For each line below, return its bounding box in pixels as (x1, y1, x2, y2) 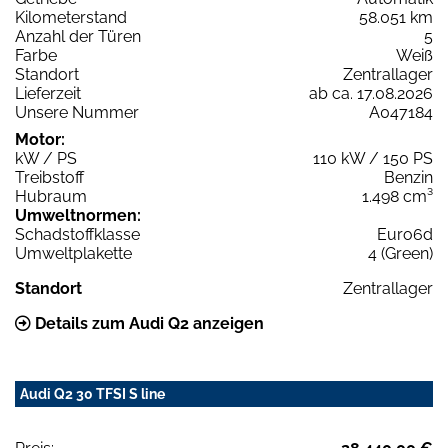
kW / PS (15, 149, 77, 169)
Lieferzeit (15, 84, 81, 104)
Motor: (15, 130, 65, 150)
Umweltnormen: (15, 206, 141, 226)
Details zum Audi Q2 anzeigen (31, 314, 264, 334)
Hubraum (15, 187, 87, 207)
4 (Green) (368, 244, 433, 264)
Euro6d (377, 225, 433, 245)
